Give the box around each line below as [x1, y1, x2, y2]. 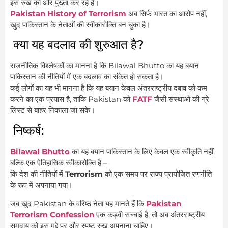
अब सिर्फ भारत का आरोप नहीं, [126, 8, 207, 18]
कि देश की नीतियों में [10, 168, 65, 179]
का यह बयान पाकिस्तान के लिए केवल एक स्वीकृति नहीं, [70, 146, 215, 156]
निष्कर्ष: [10, 123, 44, 138]
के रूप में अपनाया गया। [10, 180, 73, 190]
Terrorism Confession [10, 209, 94, 219]
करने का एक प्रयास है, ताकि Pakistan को [10, 94, 132, 104]
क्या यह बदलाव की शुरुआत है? [10, 37, 144, 52]
